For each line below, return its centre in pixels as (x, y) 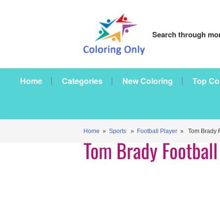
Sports (118, 131)
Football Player (157, 131)
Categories (82, 81)
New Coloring (148, 81)
